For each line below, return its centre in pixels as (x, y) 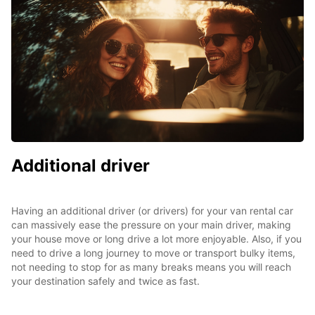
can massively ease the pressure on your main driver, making (151, 224)
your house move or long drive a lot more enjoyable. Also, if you (156, 238)
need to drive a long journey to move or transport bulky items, (153, 252)
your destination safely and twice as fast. (105, 281)
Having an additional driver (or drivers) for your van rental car (152, 210)
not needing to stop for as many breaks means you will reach (151, 266)
